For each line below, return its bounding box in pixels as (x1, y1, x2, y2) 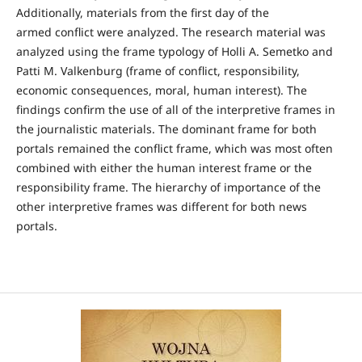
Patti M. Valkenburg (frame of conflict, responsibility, (15, 62, 300, 78)
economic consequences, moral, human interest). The (15, 82, 307, 98)
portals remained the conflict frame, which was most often (15, 140, 333, 156)
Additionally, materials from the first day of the (15, 4, 269, 20)
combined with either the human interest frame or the (15, 159, 312, 175)
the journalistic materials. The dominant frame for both (15, 120, 317, 137)
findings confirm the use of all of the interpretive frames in (15, 101, 335, 117)
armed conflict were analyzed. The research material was (15, 23, 326, 40)
